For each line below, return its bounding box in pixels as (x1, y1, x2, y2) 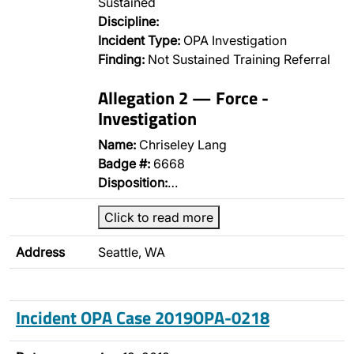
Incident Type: (98, 32, 180, 48)
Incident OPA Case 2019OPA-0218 (16, 304, 269, 330)
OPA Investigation (180, 32, 287, 48)
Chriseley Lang (136, 137, 227, 153)
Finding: (98, 51, 145, 67)
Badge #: (98, 156, 150, 171)
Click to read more (104, 209, 213, 225)
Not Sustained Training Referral (145, 51, 330, 67)
